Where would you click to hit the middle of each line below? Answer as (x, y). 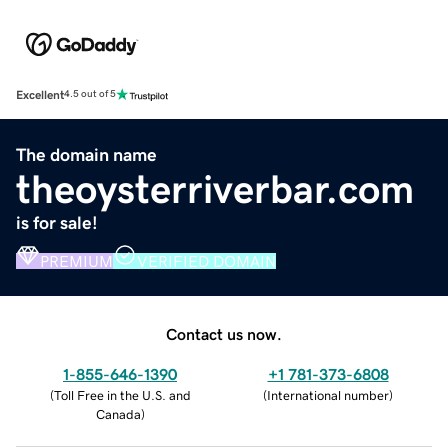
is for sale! (57, 222)
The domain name (86, 154)
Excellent (40, 94)
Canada (118, 414)
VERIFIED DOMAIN (206, 260)
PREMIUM (76, 260)
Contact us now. (224, 333)
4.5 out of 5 (90, 94)
